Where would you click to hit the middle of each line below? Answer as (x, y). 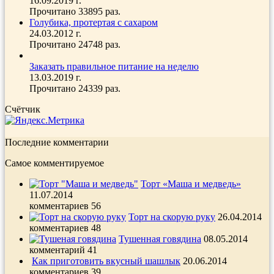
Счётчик (23, 109)
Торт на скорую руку (172, 217)
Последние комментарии (57, 142)
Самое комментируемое (54, 163)
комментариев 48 (65, 228)
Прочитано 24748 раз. (75, 44)
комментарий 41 (63, 250)
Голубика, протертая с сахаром (94, 22)
